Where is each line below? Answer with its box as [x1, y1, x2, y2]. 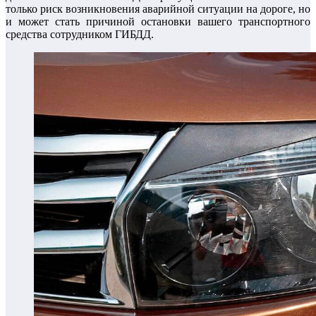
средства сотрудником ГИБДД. [6, 28, 154, 41]
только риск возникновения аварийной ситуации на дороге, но [6, 3, 310, 16]
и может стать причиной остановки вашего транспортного [6, 16, 310, 28]
